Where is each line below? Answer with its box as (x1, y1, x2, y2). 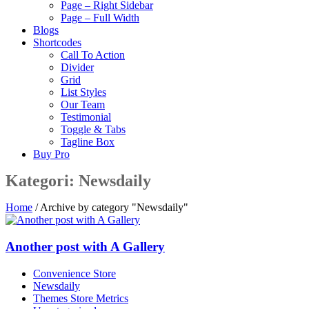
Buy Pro (33, 148, 70, 160)
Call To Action (61, 49, 125, 61)
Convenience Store (33, 267, 116, 279)
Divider (61, 61, 94, 73)
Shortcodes (33, 37, 81, 48)
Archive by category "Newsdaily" (40, 201, 188, 214)
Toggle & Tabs (61, 123, 126, 135)
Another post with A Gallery (6, 239, 165, 254)
